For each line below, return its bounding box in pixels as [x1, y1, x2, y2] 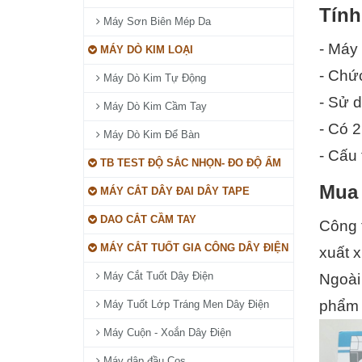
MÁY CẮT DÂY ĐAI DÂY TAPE [97, 185, 250, 197]
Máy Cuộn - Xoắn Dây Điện [100, 326, 231, 339]
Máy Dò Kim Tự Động [100, 72, 206, 84]
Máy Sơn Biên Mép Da [100, 15, 211, 27]
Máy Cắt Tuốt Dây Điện [100, 270, 213, 282]
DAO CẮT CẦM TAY [97, 213, 196, 225]
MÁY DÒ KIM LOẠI [97, 44, 193, 56]
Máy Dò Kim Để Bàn [100, 128, 200, 141]
